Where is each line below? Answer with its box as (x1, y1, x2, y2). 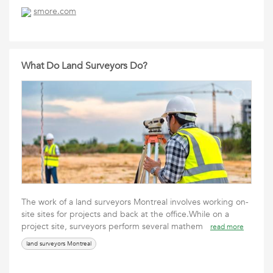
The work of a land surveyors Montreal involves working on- (21, 196, 249, 208)
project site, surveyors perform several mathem (21, 221, 210, 232)
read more (210, 222, 244, 232)
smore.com (34, 5, 76, 18)
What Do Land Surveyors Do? (21, 59, 147, 73)
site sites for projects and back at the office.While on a (21, 208, 229, 220)
